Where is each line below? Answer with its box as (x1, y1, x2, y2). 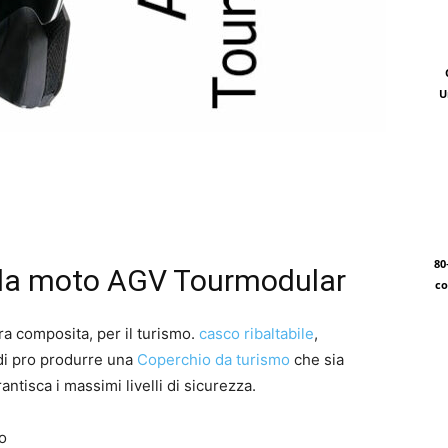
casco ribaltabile (199, 324, 314, 344)
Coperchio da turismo (137, 350, 290, 370)
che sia (290, 350, 344, 370)
